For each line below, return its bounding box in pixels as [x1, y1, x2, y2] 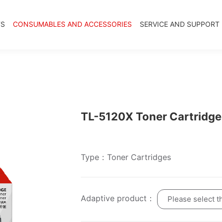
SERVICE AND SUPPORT [140, 20, 220, 28]
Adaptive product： [80, 193, 157, 204]
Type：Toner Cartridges [80, 152, 171, 162]
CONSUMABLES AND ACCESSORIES [13, 20, 132, 28]
